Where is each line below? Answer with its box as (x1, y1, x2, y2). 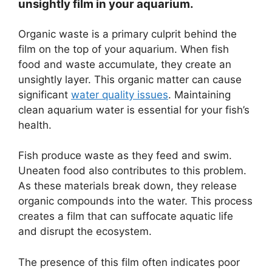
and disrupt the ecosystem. (18, 225, 152, 237)
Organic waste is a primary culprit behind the (18, 27, 237, 40)
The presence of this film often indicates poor (18, 256, 240, 268)
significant (18, 88, 71, 101)
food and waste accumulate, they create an (18, 58, 231, 70)
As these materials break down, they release (18, 180, 237, 192)
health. (18, 118, 52, 131)
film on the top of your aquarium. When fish (18, 42, 229, 55)
